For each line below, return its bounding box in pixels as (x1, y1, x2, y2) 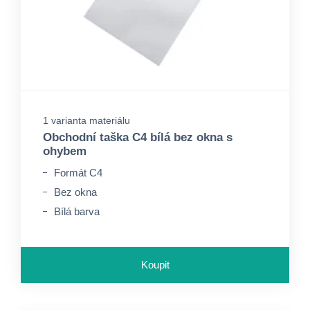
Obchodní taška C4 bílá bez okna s (43, 131, 232, 144)
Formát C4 (54, 167, 102, 179)
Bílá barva (54, 206, 100, 217)
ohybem (43, 145, 86, 158)
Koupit (140, 259, 170, 271)
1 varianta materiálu (43, 115, 130, 126)
